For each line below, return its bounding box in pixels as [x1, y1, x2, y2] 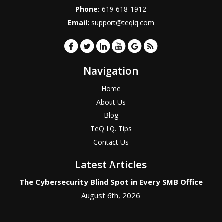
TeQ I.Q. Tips [90, 124, 132, 134]
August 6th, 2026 [81, 190, 141, 201]
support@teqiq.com [91, 18, 154, 28]
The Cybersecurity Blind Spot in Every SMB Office [19, 177, 203, 187]
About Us [96, 97, 126, 107]
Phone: [75, 4, 102, 14]
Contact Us [93, 137, 129, 147]
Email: [67, 18, 91, 28]
